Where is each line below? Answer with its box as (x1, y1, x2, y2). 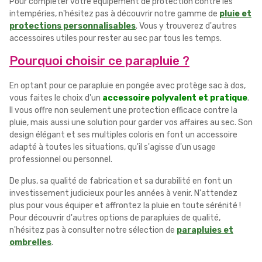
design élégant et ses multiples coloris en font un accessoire (9, 130, 237, 140)
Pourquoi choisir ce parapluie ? (9, 53, 189, 68)
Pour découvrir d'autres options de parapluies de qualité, (9, 213, 220, 223)
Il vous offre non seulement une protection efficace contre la (9, 105, 237, 116)
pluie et (219, 9, 251, 19)
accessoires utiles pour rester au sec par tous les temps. (9, 33, 222, 44)
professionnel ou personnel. (9, 154, 112, 165)
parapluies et (177, 225, 233, 236)
